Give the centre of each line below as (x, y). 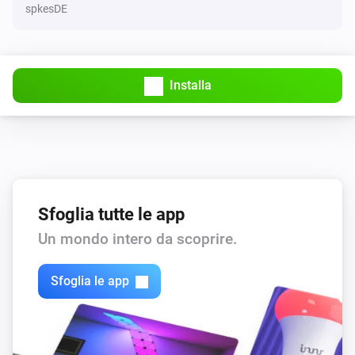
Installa (190, 85)
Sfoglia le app (90, 281)
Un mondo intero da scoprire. (137, 239)
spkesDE (46, 8)
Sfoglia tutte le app (111, 214)
